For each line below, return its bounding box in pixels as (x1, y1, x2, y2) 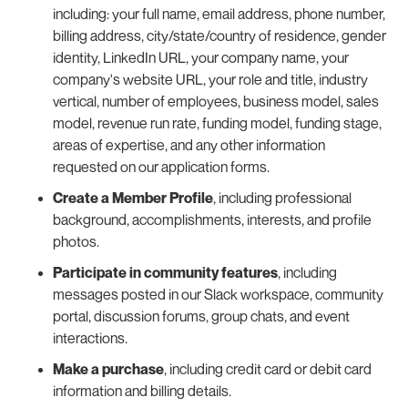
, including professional (212, 188, 352, 207)
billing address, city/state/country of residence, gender (52, 25, 386, 45)
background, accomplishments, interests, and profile (52, 209, 372, 229)
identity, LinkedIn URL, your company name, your (52, 47, 349, 66)
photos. (52, 231, 99, 250)
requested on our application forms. (52, 157, 270, 176)
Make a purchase (52, 359, 164, 378)
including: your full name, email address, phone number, (52, 4, 385, 23)
